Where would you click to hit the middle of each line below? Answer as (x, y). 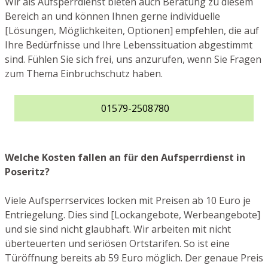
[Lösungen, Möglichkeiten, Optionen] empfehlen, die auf (132, 30)
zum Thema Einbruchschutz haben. (84, 73)
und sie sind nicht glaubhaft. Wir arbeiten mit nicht (118, 229)
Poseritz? (27, 171)
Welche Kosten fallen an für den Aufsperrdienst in (125, 157)
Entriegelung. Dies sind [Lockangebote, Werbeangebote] (133, 214)
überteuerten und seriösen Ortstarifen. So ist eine (117, 243)
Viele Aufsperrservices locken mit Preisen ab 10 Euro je (128, 200)
